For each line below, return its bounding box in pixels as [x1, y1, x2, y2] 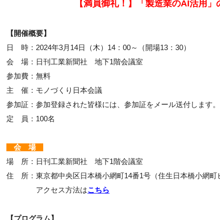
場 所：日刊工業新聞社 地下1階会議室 [6, 157, 143, 165]
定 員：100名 [6, 114, 55, 123]
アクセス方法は [6, 186, 87, 194]
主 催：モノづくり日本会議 [6, 86, 102, 94]
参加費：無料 [6, 72, 51, 80]
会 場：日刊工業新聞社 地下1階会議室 [6, 57, 143, 66]
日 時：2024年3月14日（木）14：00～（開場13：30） [6, 43, 191, 52]
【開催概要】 [6, 29, 51, 37]
